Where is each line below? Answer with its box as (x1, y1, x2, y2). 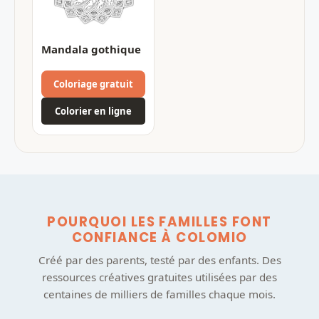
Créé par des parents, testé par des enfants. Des (38, 252, 281, 267)
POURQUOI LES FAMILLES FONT (47, 212, 272, 231)
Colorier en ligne (55, 104, 132, 117)
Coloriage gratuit (53, 77, 133, 90)
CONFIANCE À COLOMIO (71, 228, 248, 246)
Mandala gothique (41, 41, 141, 56)
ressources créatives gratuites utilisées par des (42, 269, 277, 284)
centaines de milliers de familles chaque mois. (43, 286, 276, 301)
